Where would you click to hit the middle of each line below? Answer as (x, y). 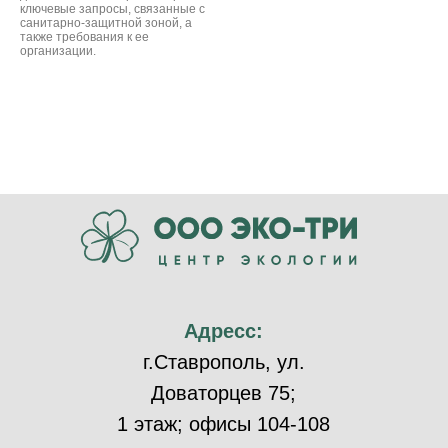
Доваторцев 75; (223, 393)
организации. (58, 51)
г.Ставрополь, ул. (223, 362)
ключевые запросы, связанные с (112, 9)
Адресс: (223, 331)
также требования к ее (84, 37)
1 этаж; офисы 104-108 (223, 424)
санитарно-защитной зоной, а (106, 23)
